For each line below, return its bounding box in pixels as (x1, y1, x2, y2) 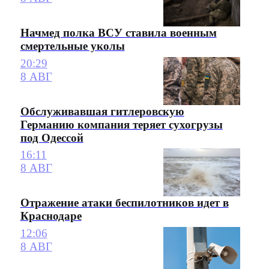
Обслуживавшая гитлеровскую (20, 104, 184, 118)
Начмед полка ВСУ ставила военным (20, 26, 217, 40)
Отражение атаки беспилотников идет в (20, 196, 229, 210)
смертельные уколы (20, 40, 125, 53)
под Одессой (20, 131, 83, 144)
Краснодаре (20, 210, 82, 223)
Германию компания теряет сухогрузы (20, 118, 223, 131)
